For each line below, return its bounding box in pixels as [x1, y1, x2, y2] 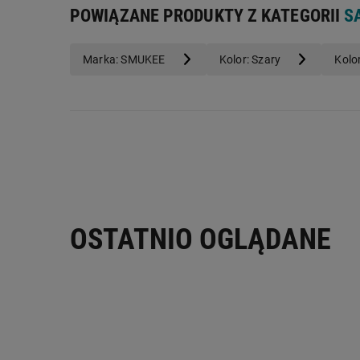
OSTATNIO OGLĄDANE [70, 222, 331, 256]
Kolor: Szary [219, 52, 281, 66]
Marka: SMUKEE [83, 52, 166, 66]
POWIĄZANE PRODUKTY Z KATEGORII [70, 5, 345, 26]
